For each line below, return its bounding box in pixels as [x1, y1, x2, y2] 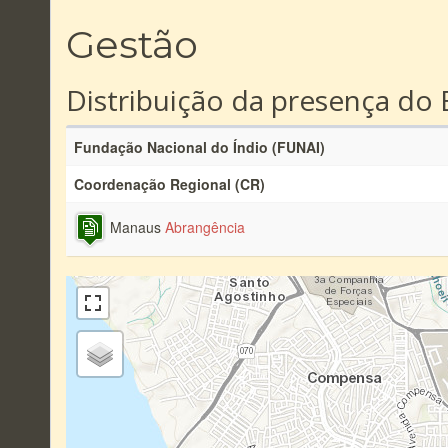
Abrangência [165, 217, 245, 238]
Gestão [66, 21, 198, 68]
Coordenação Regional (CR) [74, 174, 265, 194]
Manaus [106, 217, 165, 238]
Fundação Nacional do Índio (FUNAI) [74, 137, 325, 157]
